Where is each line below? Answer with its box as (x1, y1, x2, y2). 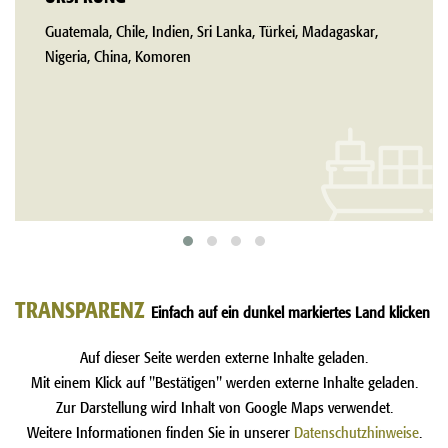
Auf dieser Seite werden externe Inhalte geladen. (80, 351, 368, 361)
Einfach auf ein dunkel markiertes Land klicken (151, 306, 430, 316)
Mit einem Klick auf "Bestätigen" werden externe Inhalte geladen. (30, 376, 418, 386)
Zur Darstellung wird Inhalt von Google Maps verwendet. (55, 401, 393, 411)
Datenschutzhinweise (293, 426, 419, 436)
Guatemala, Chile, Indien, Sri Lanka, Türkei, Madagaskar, (45, 25, 378, 35)
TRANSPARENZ (15, 301, 151, 314)
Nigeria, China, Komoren (45, 50, 191, 60)
